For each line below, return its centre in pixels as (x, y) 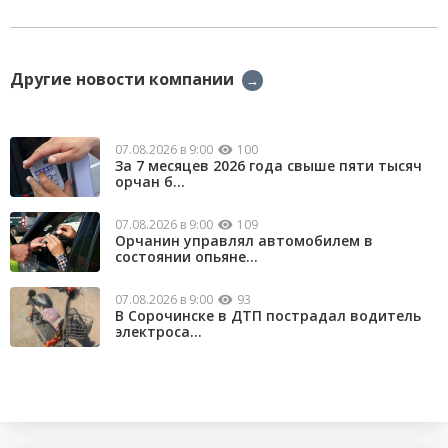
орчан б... (150, 182)
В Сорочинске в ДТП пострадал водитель (268, 316)
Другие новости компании (122, 79)
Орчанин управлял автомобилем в (244, 241)
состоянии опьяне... (186, 257)
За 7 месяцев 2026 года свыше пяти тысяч (268, 166)
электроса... (158, 332)
